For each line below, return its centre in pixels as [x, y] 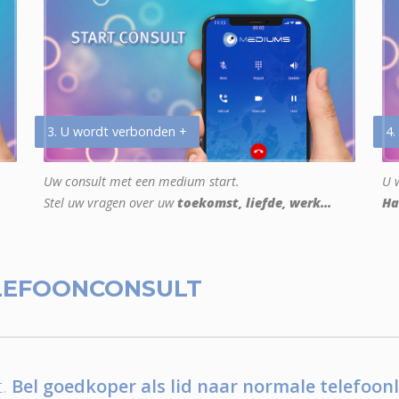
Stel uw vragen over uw [110, 203]
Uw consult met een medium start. [142, 182]
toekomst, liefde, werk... [254, 203]
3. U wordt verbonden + [117, 132]
